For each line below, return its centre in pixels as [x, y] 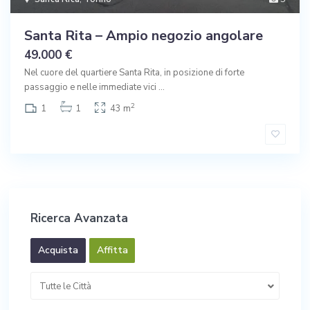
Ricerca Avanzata [79, 219]
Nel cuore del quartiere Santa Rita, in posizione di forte [134, 73]
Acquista [58, 250]
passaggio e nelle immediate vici [91, 88]
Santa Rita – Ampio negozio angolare [144, 36]
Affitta [112, 250]
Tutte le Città [65, 287]
